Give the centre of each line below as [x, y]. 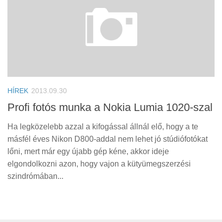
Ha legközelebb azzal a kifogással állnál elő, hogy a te [103, 126]
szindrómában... [35, 176]
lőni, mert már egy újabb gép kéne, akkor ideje [88, 151]
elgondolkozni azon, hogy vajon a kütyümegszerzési [99, 164]
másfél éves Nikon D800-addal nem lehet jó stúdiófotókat [108, 139]
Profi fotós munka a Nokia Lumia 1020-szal [110, 107]
